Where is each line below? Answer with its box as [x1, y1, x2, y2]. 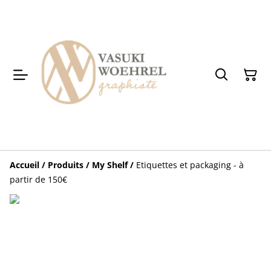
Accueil [10, 159, 39, 171]
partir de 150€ [10, 174, 67, 185]
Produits [48, 159, 83, 171]
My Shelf [92, 159, 128, 171]
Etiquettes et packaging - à [136, 159, 244, 171]
